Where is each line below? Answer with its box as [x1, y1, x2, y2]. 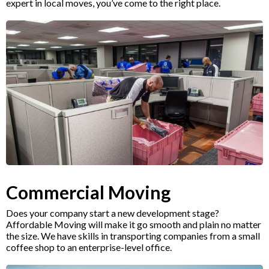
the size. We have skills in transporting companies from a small [6, 229, 260, 241]
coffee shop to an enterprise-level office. [6, 241, 172, 253]
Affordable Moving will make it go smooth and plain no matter [6, 218, 261, 230]
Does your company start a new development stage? [6, 207, 219, 219]
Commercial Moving [6, 181, 171, 203]
